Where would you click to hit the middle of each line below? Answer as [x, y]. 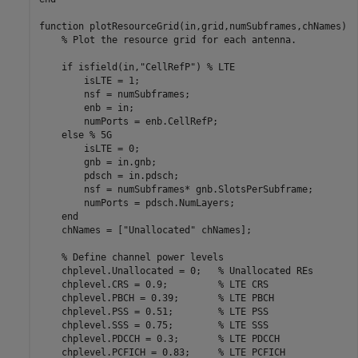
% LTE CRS [243, 284]
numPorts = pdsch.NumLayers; [137, 203]
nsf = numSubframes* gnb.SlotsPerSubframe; [176, 189]
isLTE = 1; [89, 80]
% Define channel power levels [142, 257]
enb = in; [86, 107]
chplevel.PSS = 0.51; [128, 311]
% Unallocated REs [265, 270]
